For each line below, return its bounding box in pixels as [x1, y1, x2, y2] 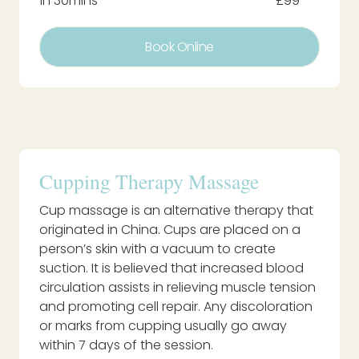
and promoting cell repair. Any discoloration [39, 296, 313, 316]
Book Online [145, 37, 214, 56]
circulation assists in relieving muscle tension [39, 277, 316, 296]
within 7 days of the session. [39, 335, 213, 354]
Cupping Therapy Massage [39, 167, 259, 195]
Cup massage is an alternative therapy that [39, 200, 313, 220]
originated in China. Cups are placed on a [39, 220, 301, 239]
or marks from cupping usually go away [39, 316, 287, 335]
